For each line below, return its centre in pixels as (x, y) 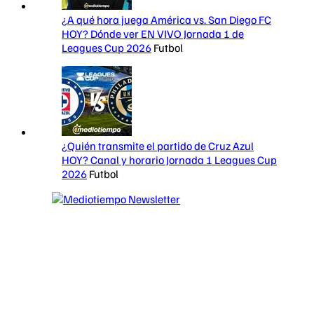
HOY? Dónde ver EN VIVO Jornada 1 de (153, 34)
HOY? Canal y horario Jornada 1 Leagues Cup (169, 160)
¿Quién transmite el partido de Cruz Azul (158, 146)
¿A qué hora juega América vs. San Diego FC (166, 20)
